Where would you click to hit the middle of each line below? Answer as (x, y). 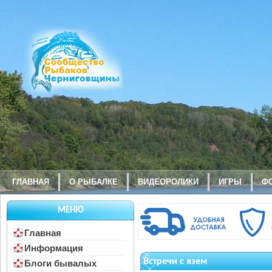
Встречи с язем (175, 261)
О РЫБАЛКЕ (93, 182)
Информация (54, 248)
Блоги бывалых (60, 263)
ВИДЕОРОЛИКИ (168, 182)
